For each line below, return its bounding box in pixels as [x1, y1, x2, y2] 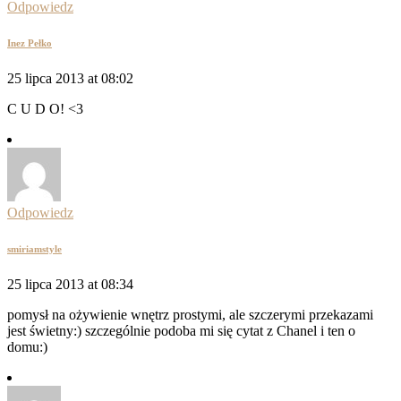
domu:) [7, 339, 47, 355]
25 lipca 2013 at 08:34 [7, 277, 133, 293]
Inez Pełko [7, 38, 52, 49]
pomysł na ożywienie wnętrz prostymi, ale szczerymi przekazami [7, 307, 373, 323]
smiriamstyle [7, 243, 62, 255]
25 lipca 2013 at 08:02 [7, 71, 133, 87]
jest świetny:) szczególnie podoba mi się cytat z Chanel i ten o [7, 323, 355, 339]
